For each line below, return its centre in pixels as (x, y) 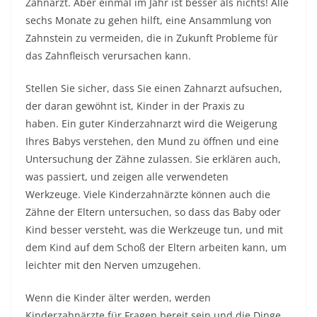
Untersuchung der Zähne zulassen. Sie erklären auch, (153, 159)
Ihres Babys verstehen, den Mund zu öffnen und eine (152, 141)
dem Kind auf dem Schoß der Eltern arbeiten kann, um (156, 247)
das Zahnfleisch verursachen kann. (108, 56)
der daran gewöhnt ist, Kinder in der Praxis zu (135, 106)
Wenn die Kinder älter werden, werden (118, 298)
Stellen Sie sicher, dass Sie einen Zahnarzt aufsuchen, (154, 88)
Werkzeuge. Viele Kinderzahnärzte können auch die (148, 194)
